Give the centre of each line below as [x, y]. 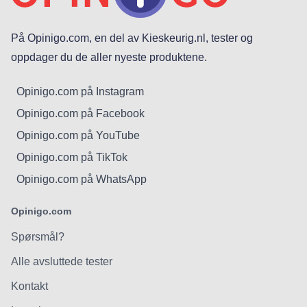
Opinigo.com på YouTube [78, 135]
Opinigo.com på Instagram [80, 91]
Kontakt [29, 286]
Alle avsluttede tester [62, 261]
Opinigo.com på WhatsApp [82, 179]
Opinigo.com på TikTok [72, 157]
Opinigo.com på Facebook [81, 113]
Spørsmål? [38, 237]
